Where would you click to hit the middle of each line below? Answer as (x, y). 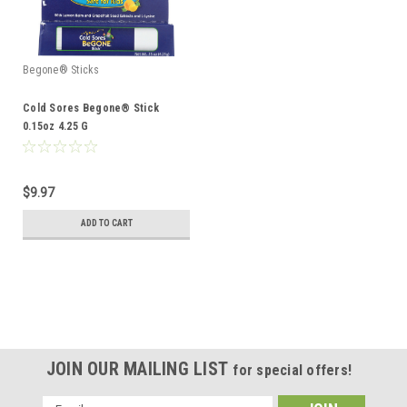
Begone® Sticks (61, 69)
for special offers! (293, 370)
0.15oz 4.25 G (56, 126)
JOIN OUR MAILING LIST (139, 368)
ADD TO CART (106, 223)
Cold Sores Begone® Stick (91, 108)
